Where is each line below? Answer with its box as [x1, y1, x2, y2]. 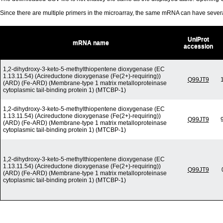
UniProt [188, 36, 209, 43]
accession [184, 43, 213, 50]
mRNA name [72, 39, 109, 47]
